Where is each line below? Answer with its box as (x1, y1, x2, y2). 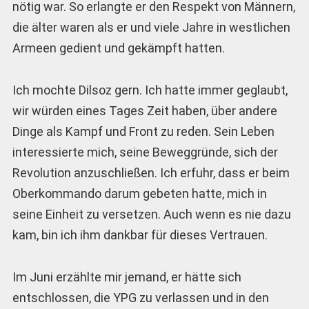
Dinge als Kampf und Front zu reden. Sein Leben (12, 123, 275, 139)
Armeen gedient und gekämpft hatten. (12, 41, 225, 56)
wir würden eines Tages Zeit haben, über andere (12, 103, 277, 118)
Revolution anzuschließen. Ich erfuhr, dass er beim (12, 165, 290, 180)
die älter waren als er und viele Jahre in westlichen (12, 20, 290, 35)
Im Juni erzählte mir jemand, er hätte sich (12, 269, 241, 284)
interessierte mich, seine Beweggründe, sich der (12, 144, 278, 159)
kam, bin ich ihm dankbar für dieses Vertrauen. (12, 227, 268, 242)
